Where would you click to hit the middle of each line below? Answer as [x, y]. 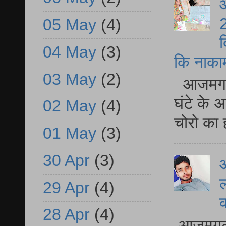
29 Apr [66, 187]
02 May [70, 106]
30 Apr [66, 160]
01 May [70, 133]
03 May [70, 79]
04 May [70, 52]
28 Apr [66, 215]
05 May [70, 25]
